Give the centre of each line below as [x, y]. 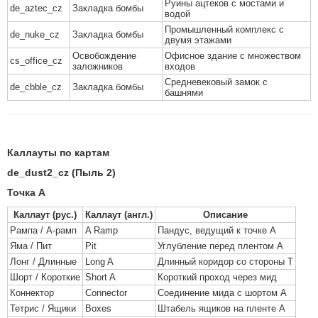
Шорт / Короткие [45, 277]
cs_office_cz [36, 61]
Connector [106, 293]
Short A [100, 277]
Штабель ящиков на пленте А [221, 308]
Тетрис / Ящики [43, 308]
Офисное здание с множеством [233, 56]
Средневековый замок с [216, 82]
